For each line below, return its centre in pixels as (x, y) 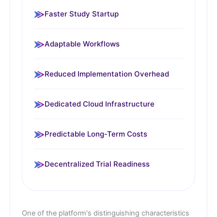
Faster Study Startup (82, 14)
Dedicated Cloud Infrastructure (100, 104)
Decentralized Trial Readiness (97, 164)
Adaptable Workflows (82, 44)
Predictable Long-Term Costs (96, 134)
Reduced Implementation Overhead (107, 74)
